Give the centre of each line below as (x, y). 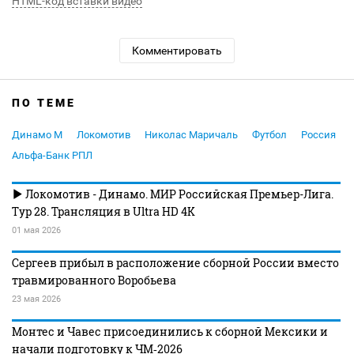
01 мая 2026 (36, 231)
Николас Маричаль (191, 135)
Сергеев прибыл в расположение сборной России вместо (175, 263)
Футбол (269, 135)
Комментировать (177, 51)
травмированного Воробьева (94, 281)
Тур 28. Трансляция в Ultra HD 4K (104, 212)
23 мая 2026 (36, 299)
